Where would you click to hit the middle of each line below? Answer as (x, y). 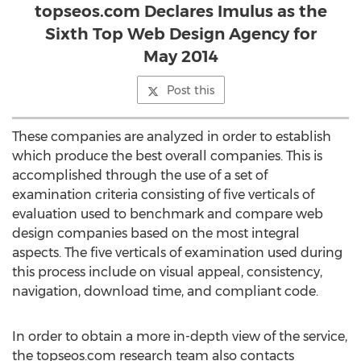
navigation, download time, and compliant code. (165, 291)
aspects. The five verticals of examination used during (177, 253)
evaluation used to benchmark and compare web (168, 214)
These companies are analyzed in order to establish (172, 137)
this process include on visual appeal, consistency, (167, 272)
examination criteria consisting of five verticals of (163, 195)
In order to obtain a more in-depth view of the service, (180, 336)
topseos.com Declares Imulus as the (180, 11)
